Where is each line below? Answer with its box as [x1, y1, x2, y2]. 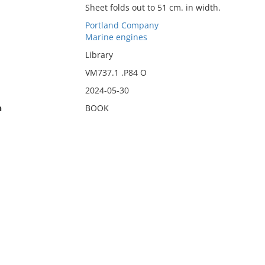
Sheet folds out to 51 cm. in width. [85, 2, 221, 13]
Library [85, 49, 113, 60]
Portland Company [85, 20, 159, 31]
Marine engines [85, 31, 147, 43]
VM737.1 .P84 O [85, 67, 147, 78]
